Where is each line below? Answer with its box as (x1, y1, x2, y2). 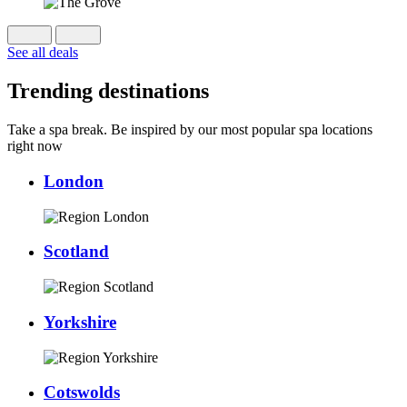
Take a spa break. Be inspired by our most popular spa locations (7, 122, 372, 138)
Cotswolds (44, 382, 120, 402)
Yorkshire (44, 312, 116, 332)
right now (7, 138, 63, 154)
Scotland (44, 242, 109, 262)
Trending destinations (7, 79, 209, 104)
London (44, 171, 104, 191)
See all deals (7, 45, 78, 61)
